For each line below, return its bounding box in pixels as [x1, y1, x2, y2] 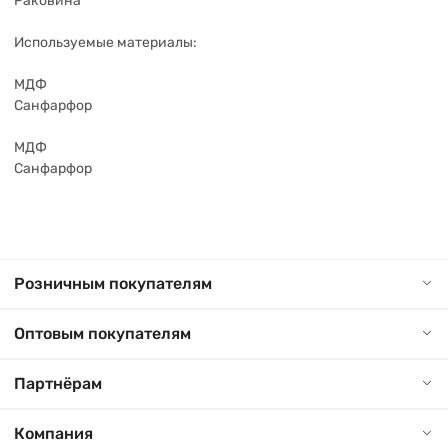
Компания [14, 424, 93, 443]
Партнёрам [14, 374, 102, 393]
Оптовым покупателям [14, 324, 191, 343]
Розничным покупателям [14, 274, 212, 293]
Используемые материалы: [14, 33, 197, 51]
